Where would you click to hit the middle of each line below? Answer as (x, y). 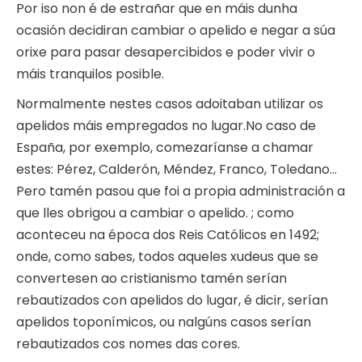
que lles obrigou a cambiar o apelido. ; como (155, 213)
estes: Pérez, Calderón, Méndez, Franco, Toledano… (177, 170)
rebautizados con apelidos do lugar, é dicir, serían (172, 301)
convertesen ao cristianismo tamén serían (152, 279)
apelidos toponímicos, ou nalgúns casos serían (164, 322)
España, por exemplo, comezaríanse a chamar (165, 148)
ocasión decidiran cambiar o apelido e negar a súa (176, 31)
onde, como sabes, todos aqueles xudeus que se (167, 257)
